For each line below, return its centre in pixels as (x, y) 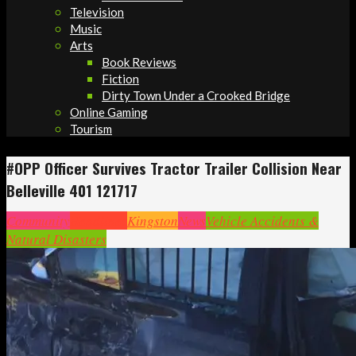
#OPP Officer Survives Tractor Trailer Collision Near (174, 168)
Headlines (99, 220)
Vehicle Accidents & (262, 220)
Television (97, 12)
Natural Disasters (56, 238)
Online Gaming (109, 112)
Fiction (120, 79)
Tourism (91, 129)
